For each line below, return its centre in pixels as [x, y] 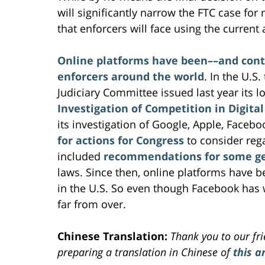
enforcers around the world [131, 76]
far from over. [92, 204]
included [80, 156]
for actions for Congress [121, 140]
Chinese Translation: [114, 236]
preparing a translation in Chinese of [145, 252]
